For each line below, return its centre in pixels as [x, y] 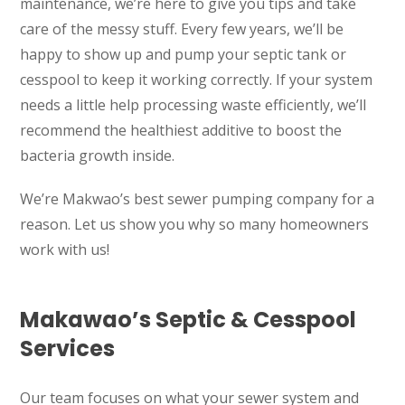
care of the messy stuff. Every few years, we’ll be [182, 29]
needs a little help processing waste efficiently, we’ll [193, 105]
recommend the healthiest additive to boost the [181, 131]
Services [68, 349]
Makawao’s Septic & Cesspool [188, 320]
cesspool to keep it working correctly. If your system [197, 80]
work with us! [65, 250]
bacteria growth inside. [99, 156]
